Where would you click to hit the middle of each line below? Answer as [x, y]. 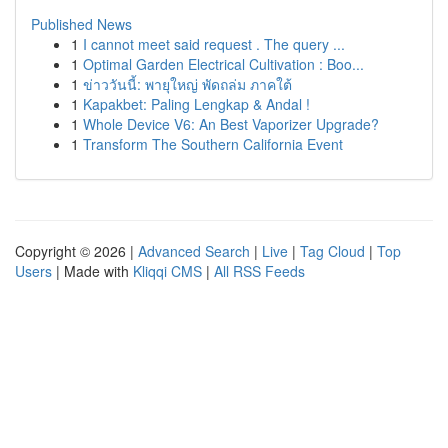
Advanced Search [194, 251]
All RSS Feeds [259, 271]
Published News [81, 24]
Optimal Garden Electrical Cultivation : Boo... [223, 64]
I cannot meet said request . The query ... [214, 44]
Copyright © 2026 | [76, 251]
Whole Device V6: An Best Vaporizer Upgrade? [231, 124]
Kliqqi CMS [167, 271]
